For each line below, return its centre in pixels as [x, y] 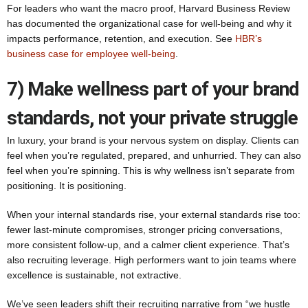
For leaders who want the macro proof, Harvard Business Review [148, 8]
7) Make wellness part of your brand [153, 89]
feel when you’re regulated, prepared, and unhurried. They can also [154, 155]
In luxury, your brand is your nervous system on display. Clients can [153, 140]
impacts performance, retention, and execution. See [121, 38]
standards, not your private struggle [152, 118]
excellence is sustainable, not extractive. [94, 275]
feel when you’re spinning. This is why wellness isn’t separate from [151, 170]
